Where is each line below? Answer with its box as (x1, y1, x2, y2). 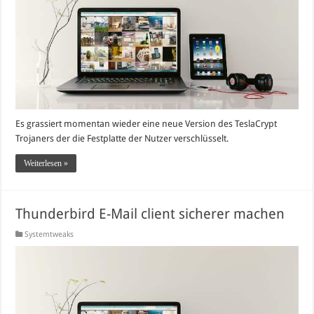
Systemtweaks (25, 230, 74, 240)
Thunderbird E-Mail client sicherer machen (15, 205, 285, 223)
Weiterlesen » (24, 158, 69, 169)
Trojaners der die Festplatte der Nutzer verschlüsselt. (15, 133, 229, 144)
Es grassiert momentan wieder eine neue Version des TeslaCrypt (15, 118, 278, 130)
